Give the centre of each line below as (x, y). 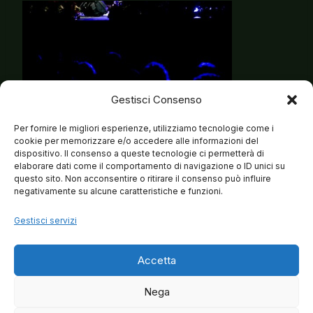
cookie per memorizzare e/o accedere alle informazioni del (136, 141)
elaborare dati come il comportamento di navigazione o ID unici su (150, 166)
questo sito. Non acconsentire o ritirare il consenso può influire (143, 179)
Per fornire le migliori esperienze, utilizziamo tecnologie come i (144, 128)
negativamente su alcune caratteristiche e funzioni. (118, 191)
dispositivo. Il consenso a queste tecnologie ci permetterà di (139, 153)
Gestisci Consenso (156, 100)
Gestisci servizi (45, 220)
